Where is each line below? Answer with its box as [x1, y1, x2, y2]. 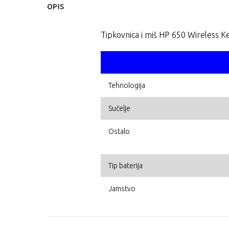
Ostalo [108, 127, 130, 136]
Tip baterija [108, 162, 143, 170]
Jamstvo [108, 185, 135, 193]
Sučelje [108, 104, 130, 113]
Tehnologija [108, 81, 145, 90]
